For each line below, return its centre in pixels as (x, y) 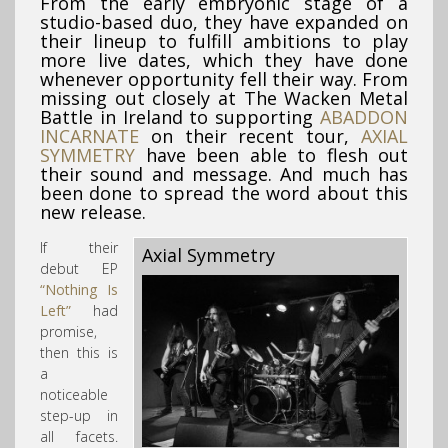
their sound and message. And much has (224, 174)
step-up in (79, 416)
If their (79, 248)
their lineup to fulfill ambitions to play (224, 41)
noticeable (74, 395)
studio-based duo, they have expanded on (224, 22)
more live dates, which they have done (224, 60)
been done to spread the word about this (224, 193)
